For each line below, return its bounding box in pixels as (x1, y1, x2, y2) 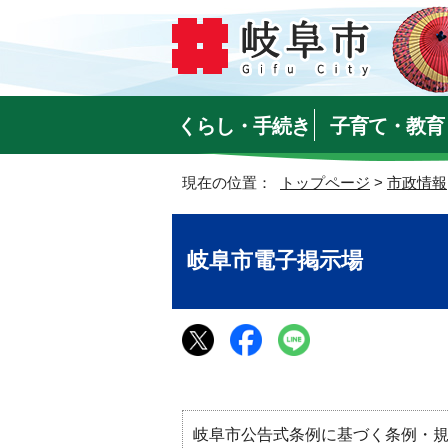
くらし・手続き (177, 115, 311, 137)
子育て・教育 (329, 115, 444, 137)
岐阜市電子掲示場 (187, 248, 363, 273)
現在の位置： (182, 174, 280, 191)
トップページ (280, 174, 370, 191)
